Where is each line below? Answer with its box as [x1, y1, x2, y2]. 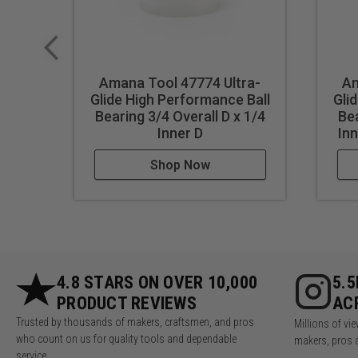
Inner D [157, 125, 203, 142]
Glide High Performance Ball [89, 91, 270, 109]
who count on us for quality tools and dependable [16, 332, 237, 346]
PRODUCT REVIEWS [57, 293, 197, 314]
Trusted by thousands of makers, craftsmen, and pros [16, 316, 254, 329]
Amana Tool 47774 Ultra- [99, 74, 261, 92]
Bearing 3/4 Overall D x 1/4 [94, 108, 265, 125]
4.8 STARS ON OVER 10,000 [57, 272, 257, 293]
